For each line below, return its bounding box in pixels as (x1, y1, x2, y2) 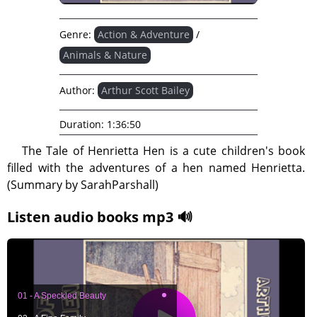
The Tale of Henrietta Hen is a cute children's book (21, 143, 305, 158)
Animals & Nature (63, 48, 147, 62)
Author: (59, 83, 95, 97)
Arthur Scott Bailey (101, 83, 190, 97)
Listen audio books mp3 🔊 (7, 207, 192, 226)
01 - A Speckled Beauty (18, 290, 106, 301)
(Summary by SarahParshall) (7, 177, 158, 192)
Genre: (59, 28, 91, 41)
